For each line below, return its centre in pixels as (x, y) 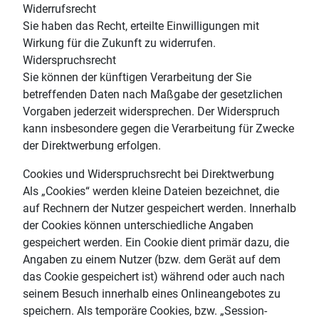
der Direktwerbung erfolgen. (92, 145)
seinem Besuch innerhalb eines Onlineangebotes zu (152, 293)
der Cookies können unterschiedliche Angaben (138, 225)
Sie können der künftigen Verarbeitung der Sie (137, 77)
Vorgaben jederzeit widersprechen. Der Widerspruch (151, 111)
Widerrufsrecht (59, 9)
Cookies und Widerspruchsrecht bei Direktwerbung (148, 174)
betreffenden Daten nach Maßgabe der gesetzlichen (153, 94)
